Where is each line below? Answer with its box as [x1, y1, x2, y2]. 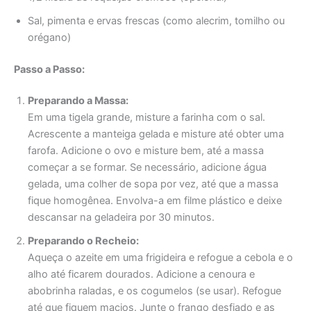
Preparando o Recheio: [28, 235, 139, 248]
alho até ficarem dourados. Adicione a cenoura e [28, 268, 255, 281]
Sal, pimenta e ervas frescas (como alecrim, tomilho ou [28, 14, 285, 27]
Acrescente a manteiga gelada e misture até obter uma [28, 128, 284, 141]
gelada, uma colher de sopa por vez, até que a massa [28, 178, 278, 191]
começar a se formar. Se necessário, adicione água [28, 161, 267, 174]
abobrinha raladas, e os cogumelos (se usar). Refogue [28, 285, 281, 298]
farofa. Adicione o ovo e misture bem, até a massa [28, 144, 264, 158]
